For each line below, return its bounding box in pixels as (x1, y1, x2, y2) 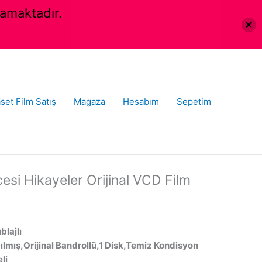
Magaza (74, 95, 105, 107)
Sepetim (177, 95, 211, 107)
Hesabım (123, 95, 159, 107)
